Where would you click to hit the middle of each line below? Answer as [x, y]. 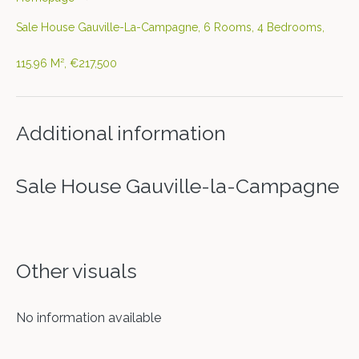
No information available [89, 318]
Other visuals [77, 271]
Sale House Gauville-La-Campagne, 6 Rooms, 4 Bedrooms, [170, 27]
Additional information [121, 133]
